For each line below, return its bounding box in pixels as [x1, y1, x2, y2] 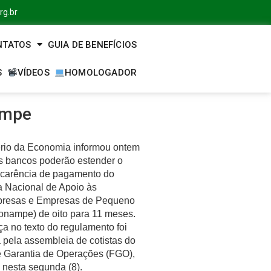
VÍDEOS [17, 67, 50, 78]
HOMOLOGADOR [64, 67, 137, 78]
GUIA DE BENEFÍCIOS [47, 39, 137, 50]
